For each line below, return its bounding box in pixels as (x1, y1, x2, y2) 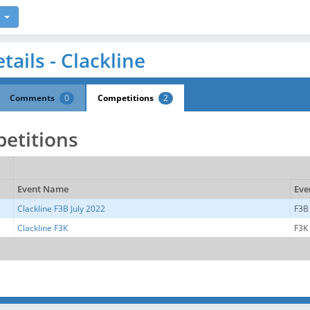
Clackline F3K (17, 222, 68, 234)
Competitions (98, 92, 156, 104)
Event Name (17, 183, 69, 195)
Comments (10, 92, 57, 104)
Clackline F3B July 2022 (17, 203, 105, 215)
